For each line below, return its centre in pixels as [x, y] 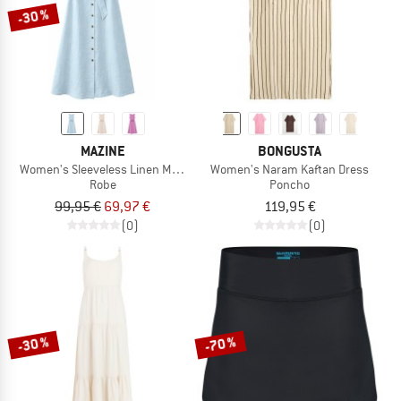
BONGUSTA [290, 151]
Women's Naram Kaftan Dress [290, 170]
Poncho [290, 185]
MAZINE [102, 151]
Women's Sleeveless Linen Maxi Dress [119, 170]
